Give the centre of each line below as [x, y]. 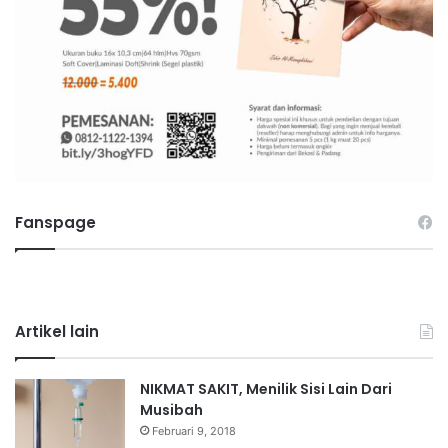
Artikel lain [57, 331]
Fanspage [55, 222]
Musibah [171, 409]
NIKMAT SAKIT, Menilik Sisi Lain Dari [266, 388]
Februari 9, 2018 [194, 430]
